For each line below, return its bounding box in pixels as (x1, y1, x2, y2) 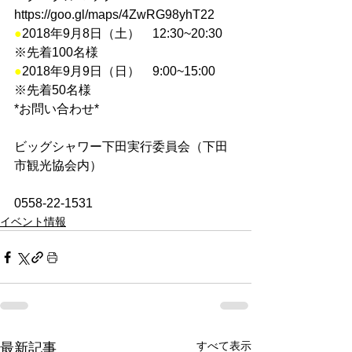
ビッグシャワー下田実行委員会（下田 (14, 140, 228, 154)
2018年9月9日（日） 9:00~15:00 (22, 64, 228, 79)
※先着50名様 (14, 83, 91, 97)
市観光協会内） (14, 159, 102, 173)
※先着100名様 (14, 46, 98, 60)
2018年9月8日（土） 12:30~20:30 (22, 27, 235, 41)
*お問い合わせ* (14, 102, 99, 116)
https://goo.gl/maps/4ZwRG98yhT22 (14, 8, 214, 22)
